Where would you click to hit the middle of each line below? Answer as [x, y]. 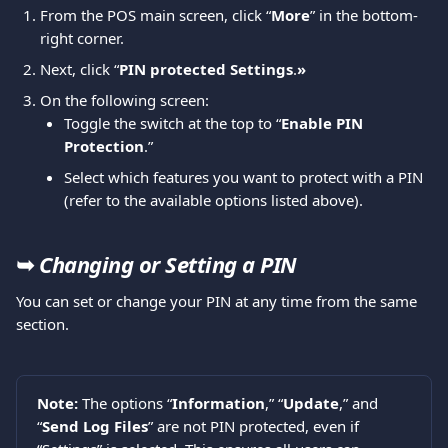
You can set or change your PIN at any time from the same [218, 301]
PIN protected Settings [206, 69]
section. [42, 324]
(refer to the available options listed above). [213, 200]
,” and [360, 403]
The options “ [127, 403]
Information [218, 403]
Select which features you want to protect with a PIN [245, 177]
